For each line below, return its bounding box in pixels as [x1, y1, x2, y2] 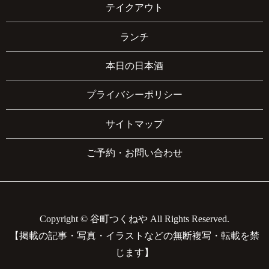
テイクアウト [106, 2, 163, 13]
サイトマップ [106, 118, 163, 129]
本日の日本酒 [106, 61, 163, 71]
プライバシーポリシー [86, 89, 183, 100]
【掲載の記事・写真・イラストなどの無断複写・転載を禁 [10, 231, 259, 241]
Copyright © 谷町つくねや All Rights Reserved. [40, 214, 229, 225]
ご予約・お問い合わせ [86, 148, 183, 159]
